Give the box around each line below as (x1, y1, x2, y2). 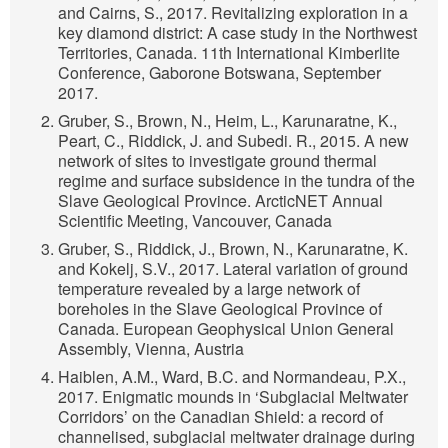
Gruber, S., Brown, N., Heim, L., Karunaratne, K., (58, 109, 397, 133)
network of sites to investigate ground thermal (58, 149, 377, 173)
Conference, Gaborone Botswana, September (58, 61, 381, 85)
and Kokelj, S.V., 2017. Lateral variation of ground (58, 257, 408, 281)
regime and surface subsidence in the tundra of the (58, 169, 415, 193)
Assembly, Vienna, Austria (58, 337, 244, 361)
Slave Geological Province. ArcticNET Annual (58, 189, 383, 213)
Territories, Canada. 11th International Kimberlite (58, 41, 400, 65)
